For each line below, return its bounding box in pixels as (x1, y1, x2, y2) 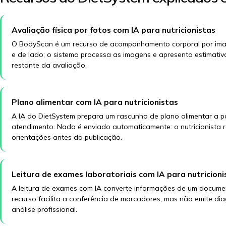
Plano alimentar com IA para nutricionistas (12, 97, 178, 107)
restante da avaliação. (12, 61, 87, 70)
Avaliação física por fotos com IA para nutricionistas (12, 25, 215, 35)
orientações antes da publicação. (12, 133, 122, 142)
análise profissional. (12, 205, 77, 214)
